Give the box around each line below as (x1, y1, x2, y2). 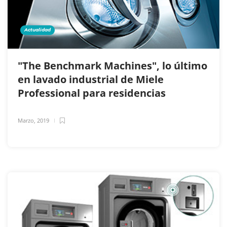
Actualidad (24, 27, 51, 33)
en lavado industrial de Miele (18, 72, 164, 87)
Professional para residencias (18, 86, 168, 100)
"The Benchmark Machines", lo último (18, 59, 207, 73)
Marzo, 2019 (18, 117, 49, 125)
